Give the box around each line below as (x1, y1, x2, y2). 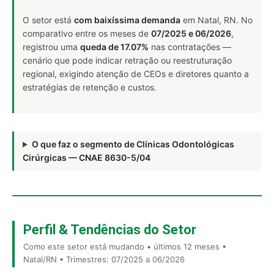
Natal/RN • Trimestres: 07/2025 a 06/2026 (23, 254, 185, 264)
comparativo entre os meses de (23, 28, 151, 39)
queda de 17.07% (80, 42, 149, 52)
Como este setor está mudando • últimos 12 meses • (23, 242, 226, 251)
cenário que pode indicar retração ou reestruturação (23, 55, 232, 65)
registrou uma (23, 42, 80, 52)
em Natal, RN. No (180, 15, 253, 25)
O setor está (23, 15, 74, 25)
